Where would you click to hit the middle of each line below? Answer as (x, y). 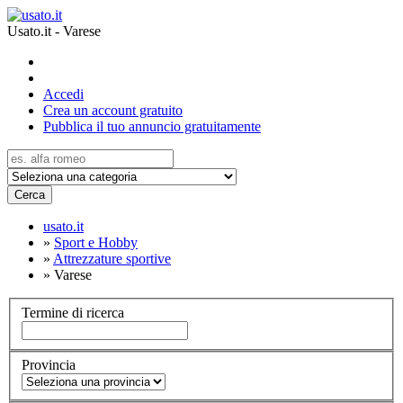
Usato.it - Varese (54, 31)
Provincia (49, 365)
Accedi (63, 94)
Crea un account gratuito (113, 110)
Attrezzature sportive (112, 259)
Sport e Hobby (96, 242)
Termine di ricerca (73, 312)
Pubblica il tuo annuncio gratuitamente (152, 126)
